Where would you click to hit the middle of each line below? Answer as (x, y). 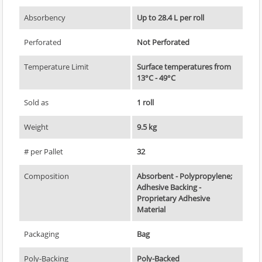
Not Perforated (163, 42)
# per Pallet (44, 152)
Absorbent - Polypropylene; (185, 176)
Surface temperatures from (184, 67)
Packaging (42, 234)
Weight (36, 127)
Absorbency (45, 18)
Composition (46, 176)
